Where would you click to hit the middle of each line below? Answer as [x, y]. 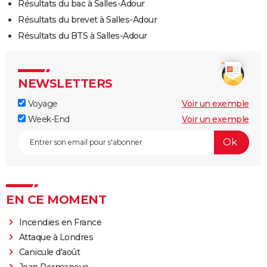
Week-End [48, 119]
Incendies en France [60, 222]
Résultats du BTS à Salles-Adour [83, 35]
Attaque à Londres [56, 237]
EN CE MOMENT [56, 199]
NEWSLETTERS [65, 83]
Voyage [42, 103]
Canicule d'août [49, 252]
